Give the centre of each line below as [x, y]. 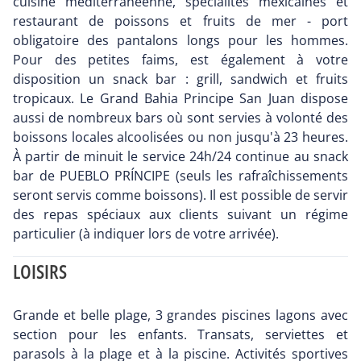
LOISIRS [40, 272]
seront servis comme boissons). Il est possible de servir [180, 195]
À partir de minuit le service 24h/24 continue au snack [180, 157]
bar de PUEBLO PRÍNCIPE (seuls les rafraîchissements [180, 176]
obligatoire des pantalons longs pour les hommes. [180, 41]
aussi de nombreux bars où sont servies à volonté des [180, 118]
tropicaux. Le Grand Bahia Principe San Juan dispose [180, 99]
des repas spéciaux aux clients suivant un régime [180, 215]
